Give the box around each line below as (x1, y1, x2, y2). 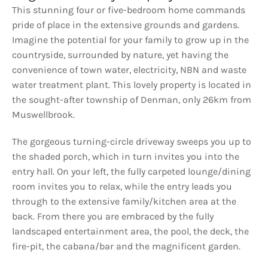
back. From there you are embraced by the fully (12, 211, 214, 222)
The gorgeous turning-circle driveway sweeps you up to (12, 136, 251, 147)
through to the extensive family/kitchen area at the (12, 196, 236, 207)
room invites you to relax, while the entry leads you (12, 181, 232, 192)
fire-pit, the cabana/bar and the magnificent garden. (12, 240, 240, 252)
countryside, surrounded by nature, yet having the (12, 49, 229, 60)
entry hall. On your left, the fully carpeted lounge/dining (12, 166, 251, 177)
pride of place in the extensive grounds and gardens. (12, 19, 239, 31)
